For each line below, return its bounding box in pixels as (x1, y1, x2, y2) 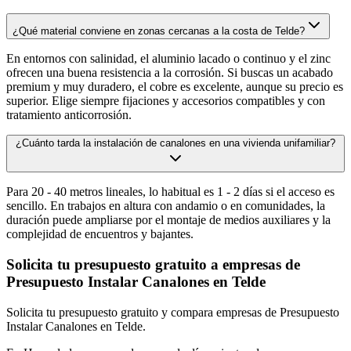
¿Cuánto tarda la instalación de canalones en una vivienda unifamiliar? (16, 137, 335, 150)
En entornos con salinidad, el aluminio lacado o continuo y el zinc (6, 52, 331, 66)
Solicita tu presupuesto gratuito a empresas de (6, 255, 300, 273)
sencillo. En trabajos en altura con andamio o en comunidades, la (6, 199, 325, 213)
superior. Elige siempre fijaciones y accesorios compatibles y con (6, 94, 325, 108)
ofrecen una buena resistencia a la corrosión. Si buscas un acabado (6, 66, 333, 80)
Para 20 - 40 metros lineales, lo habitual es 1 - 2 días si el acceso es (6, 185, 335, 199)
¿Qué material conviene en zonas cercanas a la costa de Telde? (13, 25, 305, 38)
